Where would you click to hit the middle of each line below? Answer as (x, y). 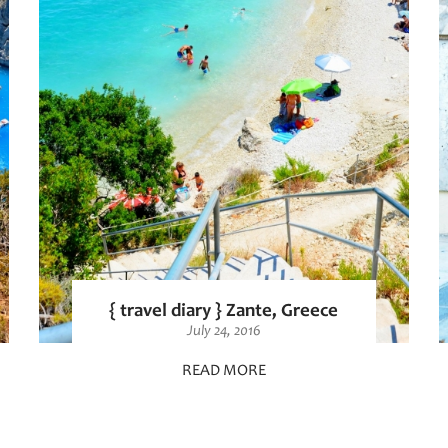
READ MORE (224, 370)
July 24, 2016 (223, 331)
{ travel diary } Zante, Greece (224, 311)
